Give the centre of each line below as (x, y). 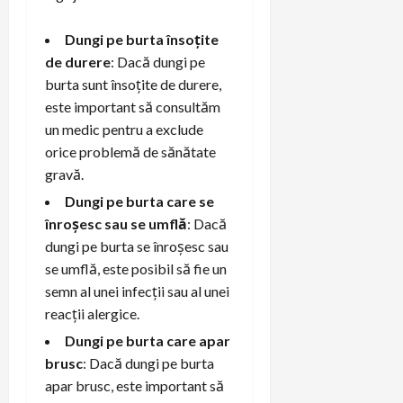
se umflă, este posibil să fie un (136, 268)
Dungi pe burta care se (139, 201)
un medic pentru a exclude (124, 129)
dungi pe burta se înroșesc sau (137, 246)
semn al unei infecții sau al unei (137, 291)
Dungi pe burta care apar (148, 340)
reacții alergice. (92, 313)
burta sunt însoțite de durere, (133, 84)
